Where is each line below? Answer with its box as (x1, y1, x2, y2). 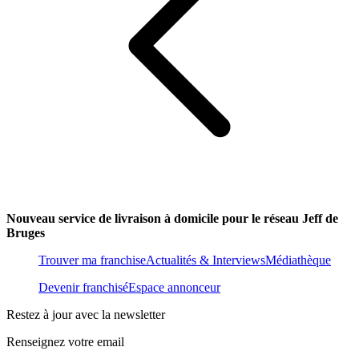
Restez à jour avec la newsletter (6, 308, 165, 322)
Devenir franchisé (38, 280, 128, 295)
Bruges (6, 226, 45, 240)
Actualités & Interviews (146, 253, 265, 268)
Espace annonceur (128, 280, 220, 295)
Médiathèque (265, 253, 331, 268)
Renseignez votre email (6, 335, 124, 349)
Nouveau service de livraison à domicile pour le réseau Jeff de (6, 212, 338, 226)
